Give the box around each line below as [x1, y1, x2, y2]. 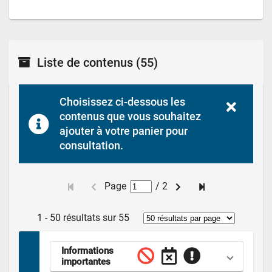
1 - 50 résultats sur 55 [37, 212, 130, 224]
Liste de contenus [37, 55, 134, 70]
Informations [61, 245, 114, 256]
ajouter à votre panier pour [59, 124, 188, 138]
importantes [61, 256, 110, 267]
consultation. [59, 139, 124, 152]
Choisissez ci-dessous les [59, 95, 186, 109]
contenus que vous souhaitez [59, 110, 202, 123]
